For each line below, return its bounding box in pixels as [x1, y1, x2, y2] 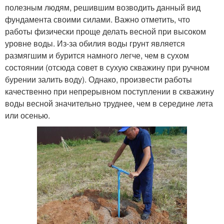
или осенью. [5, 109, 50, 121]
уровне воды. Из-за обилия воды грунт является [5, 37, 185, 49]
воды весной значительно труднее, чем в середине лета [5, 97, 213, 109]
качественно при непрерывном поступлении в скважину [5, 85, 214, 97]
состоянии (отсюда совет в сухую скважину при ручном [5, 61, 209, 73]
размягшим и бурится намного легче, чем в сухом [5, 49, 189, 61]
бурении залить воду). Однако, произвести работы [5, 73, 192, 85]
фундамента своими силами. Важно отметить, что [5, 13, 190, 25]
